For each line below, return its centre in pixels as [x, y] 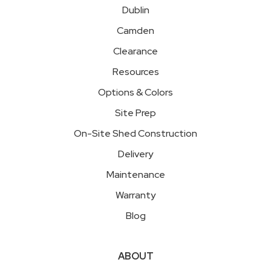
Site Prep [135, 113]
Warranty [135, 195]
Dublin [135, 10]
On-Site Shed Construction [135, 134]
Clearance [135, 51]
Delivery [135, 154]
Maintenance [135, 175]
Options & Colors [135, 93]
